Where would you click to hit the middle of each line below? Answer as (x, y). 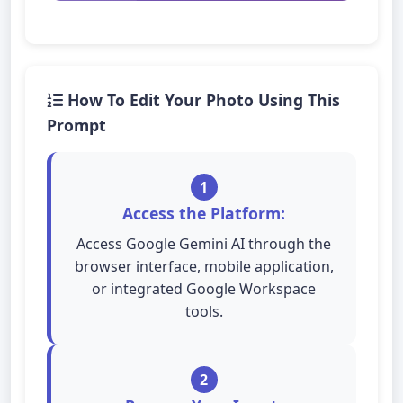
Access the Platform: (204, 213)
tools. (204, 311)
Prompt (76, 125)
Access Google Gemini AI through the (204, 244)
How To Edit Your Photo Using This (201, 100)
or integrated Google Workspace (204, 289)
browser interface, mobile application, (204, 266)
